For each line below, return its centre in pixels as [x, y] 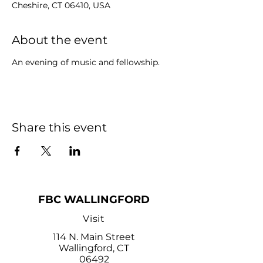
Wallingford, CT [94, 248]
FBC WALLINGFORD [94, 200]
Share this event [59, 127]
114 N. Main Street [94, 237]
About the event [60, 40]
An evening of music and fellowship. [86, 62]
